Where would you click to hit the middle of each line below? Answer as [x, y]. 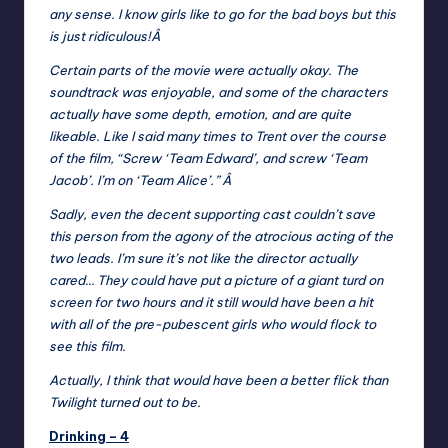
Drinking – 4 [89, 436]
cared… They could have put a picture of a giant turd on [216, 280]
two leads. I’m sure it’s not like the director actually [203, 258]
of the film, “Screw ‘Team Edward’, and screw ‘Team [208, 158]
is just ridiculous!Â [106, 36]
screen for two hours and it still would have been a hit [211, 302]
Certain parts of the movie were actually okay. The [203, 70]
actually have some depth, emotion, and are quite [200, 114]
